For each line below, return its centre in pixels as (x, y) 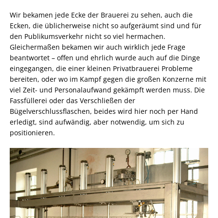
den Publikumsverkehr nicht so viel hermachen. (88, 36)
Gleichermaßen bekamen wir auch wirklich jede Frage (98, 47)
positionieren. (32, 132)
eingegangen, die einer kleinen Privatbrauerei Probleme (101, 68)
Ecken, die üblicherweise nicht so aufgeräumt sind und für (106, 25)
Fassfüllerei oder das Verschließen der (73, 100)
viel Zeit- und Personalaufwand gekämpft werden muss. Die (107, 90)
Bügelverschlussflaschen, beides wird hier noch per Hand (104, 111)
